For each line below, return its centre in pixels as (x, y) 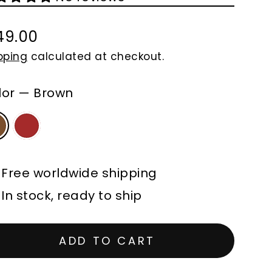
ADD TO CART (107, 240)
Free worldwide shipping (79, 173)
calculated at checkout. (96, 56)
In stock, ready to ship (72, 195)
